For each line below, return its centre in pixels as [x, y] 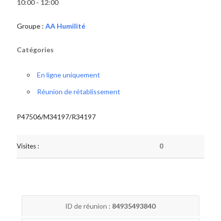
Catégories [35, 50]
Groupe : [31, 26]
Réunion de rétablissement [78, 92]
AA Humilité [65, 26]
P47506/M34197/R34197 [56, 117]
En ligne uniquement [68, 75]
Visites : [28, 146]
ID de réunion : [89, 206]
